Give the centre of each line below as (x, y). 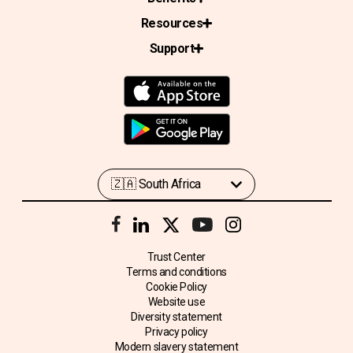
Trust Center (176, 256)
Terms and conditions (176, 271)
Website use (176, 301)
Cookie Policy (176, 286)
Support (172, 48)
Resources (172, 23)
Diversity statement (176, 316)
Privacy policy (176, 331)
